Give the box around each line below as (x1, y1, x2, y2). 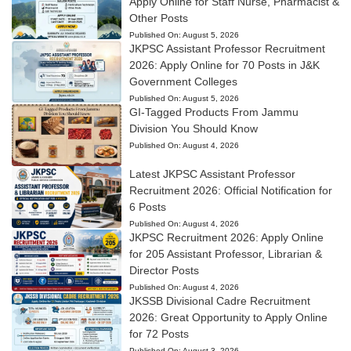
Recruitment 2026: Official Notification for (128, 184, 332, 197)
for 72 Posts (128, 327, 189, 341)
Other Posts (128, 12, 188, 25)
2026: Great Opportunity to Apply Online (128, 311, 327, 324)
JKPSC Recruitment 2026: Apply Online (128, 231, 324, 244)
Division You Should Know (128, 122, 258, 136)
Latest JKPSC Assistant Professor (128, 168, 295, 181)
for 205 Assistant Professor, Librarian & (128, 248, 322, 261)
